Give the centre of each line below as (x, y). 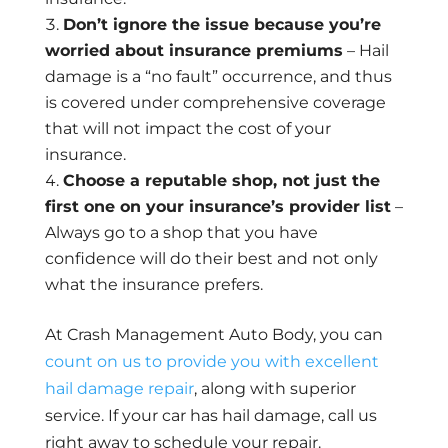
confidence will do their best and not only (211, 259)
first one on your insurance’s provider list (217, 207)
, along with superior (274, 389)
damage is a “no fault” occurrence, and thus (218, 77)
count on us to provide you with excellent (211, 362)
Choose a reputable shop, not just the (221, 181)
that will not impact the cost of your (187, 129)
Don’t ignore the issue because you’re (221, 25)
